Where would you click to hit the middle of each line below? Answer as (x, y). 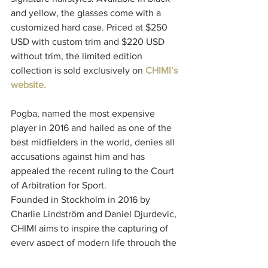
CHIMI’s (163, 70)
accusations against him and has (79, 156)
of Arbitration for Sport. (59, 185)
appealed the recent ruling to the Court (94, 170)
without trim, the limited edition (78, 56)
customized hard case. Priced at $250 (90, 27)
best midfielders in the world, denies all (94, 142)
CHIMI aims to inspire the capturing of (91, 228)
